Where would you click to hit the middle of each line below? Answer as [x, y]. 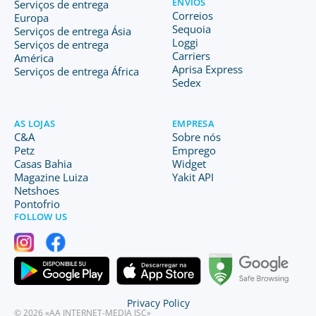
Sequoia [192, 29]
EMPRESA [193, 123]
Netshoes [37, 190]
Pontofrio [37, 204]
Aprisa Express [207, 69]
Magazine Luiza [51, 177]
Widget [189, 164]
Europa [31, 18]
